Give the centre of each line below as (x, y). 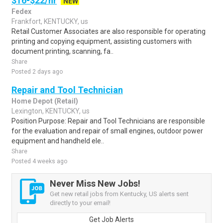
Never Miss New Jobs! (95, 183)
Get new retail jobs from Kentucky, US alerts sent (119, 194)
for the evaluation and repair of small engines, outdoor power (107, 131)
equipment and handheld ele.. (58, 141)
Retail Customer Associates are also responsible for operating (109, 31)
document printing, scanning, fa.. (62, 51)
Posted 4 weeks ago (39, 161)
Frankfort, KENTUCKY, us (50, 21)
